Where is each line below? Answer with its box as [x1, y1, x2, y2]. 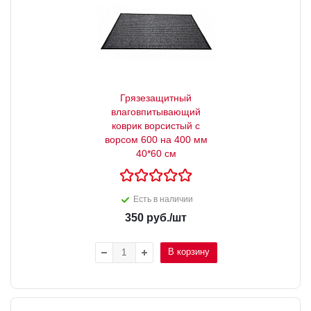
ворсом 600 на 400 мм [104, 133, 208, 145]
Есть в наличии [133, 194, 193, 204]
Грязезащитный [120, 92, 192, 103]
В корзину [167, 246, 210, 257]
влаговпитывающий [111, 106, 201, 117]
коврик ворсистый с [112, 119, 200, 131]
